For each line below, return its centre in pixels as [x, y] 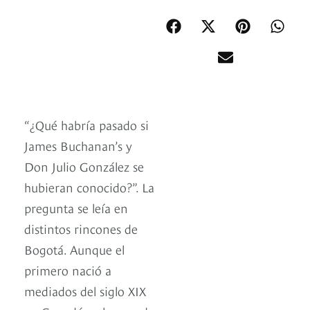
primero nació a [68, 270]
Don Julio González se [84, 166]
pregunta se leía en [76, 208]
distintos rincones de [81, 228]
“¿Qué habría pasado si [86, 125]
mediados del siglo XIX [85, 291]
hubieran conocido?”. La [89, 187]
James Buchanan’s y [78, 145]
